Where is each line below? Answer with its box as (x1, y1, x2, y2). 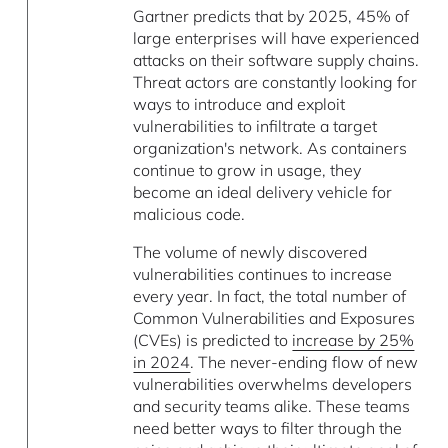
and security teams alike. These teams (133, 395, 411, 416)
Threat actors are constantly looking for (133, 71, 418, 92)
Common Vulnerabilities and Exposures (133, 307, 416, 328)
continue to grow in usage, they (133, 159, 362, 180)
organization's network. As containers (133, 137, 408, 158)
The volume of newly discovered (133, 241, 368, 262)
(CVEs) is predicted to (133, 329, 293, 350)
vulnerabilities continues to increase (133, 263, 393, 284)
